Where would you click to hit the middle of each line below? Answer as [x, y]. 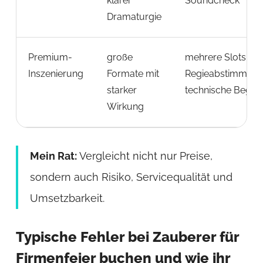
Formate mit [133, 73]
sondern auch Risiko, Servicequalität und [131, 177]
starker [122, 90]
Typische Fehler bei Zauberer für [127, 237]
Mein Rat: [53, 156]
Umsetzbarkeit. [67, 198]
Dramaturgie [134, 16]
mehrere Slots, [216, 57]
